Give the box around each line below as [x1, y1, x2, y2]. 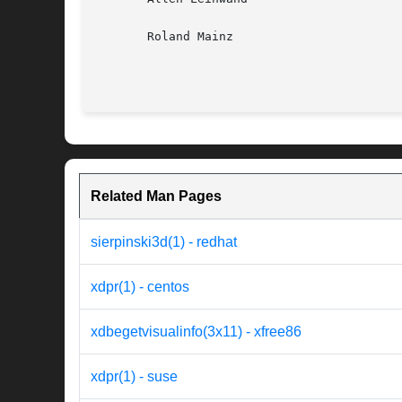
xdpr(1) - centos [91, 279, 189, 295]
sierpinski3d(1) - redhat [91, 234, 237, 250]
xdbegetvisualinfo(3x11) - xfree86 [91, 324, 301, 340]
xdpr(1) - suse [91, 369, 178, 385]
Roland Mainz [97, 30, 233, 44]
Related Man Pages [91, 188, 222, 205]
